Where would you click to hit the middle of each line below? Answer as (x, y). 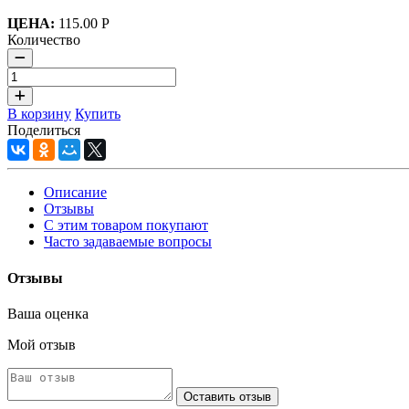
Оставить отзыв (227, 396)
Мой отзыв (42, 344)
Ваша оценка (48, 313)
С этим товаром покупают (126, 225)
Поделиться (46, 131)
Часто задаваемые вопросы (128, 242)
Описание (75, 193)
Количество (44, 40)
